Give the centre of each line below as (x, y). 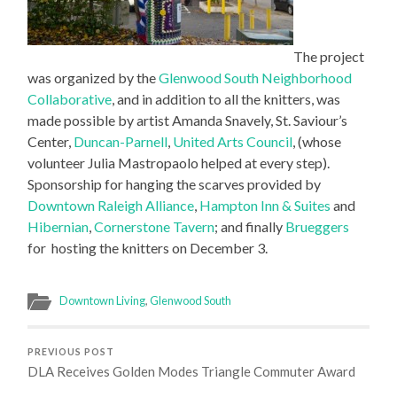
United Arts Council (233, 142)
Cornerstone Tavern (155, 227)
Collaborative (70, 99)
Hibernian (58, 227)
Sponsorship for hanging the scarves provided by (175, 184)
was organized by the (93, 78)
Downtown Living (103, 301)
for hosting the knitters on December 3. (148, 248)
